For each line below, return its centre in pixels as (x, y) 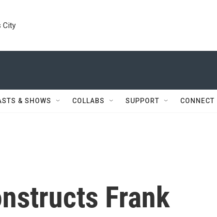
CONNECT (197, 101)
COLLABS (88, 101)
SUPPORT (142, 101)
